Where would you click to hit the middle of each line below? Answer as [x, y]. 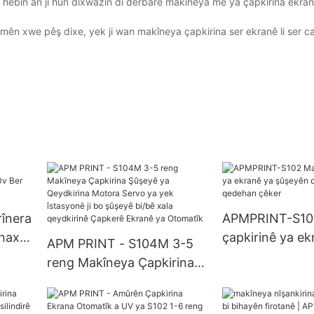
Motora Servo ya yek [108, 301]
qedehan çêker [266, 275]
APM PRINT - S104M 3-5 [120, 244]
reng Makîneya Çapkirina [120, 263]
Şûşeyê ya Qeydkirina [110, 282]
